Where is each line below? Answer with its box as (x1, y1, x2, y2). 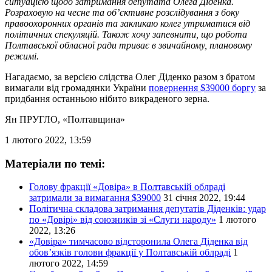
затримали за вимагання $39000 (29, 192, 161, 203)
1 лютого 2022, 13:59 (5, 134, 91, 145)
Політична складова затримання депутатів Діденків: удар (29, 203, 266, 214)
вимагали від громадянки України (5, 82, 149, 93)
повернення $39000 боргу (149, 82, 256, 93)
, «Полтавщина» (58, 114, 125, 124)
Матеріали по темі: (5, 157, 105, 170)
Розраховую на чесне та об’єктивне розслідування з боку (5, 7, 239, 18)
